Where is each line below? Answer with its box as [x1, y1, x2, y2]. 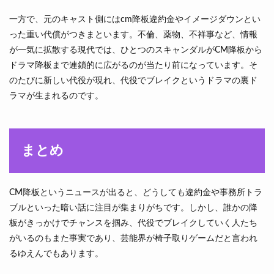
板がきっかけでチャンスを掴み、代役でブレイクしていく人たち [9, 219, 257, 228]
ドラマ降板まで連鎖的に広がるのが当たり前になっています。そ [9, 61, 257, 70]
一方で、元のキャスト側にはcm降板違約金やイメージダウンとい [9, 15, 261, 24]
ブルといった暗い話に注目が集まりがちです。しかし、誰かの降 [9, 204, 257, 212]
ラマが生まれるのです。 [9, 92, 103, 100]
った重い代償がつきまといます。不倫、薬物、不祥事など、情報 [9, 31, 257, 39]
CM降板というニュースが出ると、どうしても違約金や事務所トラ [9, 188, 262, 197]
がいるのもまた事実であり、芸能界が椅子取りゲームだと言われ [9, 234, 257, 243]
